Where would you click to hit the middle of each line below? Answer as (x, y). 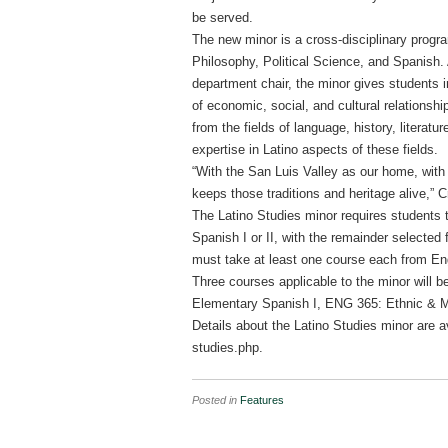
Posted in (216, 400)
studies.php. (227, 347)
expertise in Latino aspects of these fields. (315, 149)
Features (262, 400)
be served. (222, 17)
